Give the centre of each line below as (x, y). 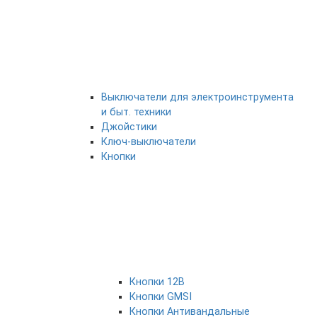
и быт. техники (136, 113)
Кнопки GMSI (161, 297)
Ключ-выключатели (149, 142)
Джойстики (129, 127)
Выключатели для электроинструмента (197, 98)
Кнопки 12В (157, 282)
